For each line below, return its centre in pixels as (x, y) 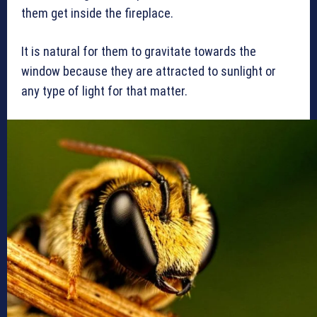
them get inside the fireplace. (97, 13)
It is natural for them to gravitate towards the (139, 52)
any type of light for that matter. (104, 91)
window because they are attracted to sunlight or (149, 71)
